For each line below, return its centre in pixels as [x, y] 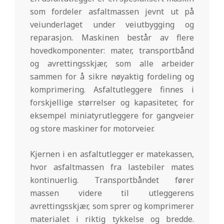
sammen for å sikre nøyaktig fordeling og [112, 76]
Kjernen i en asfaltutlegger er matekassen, [112, 154]
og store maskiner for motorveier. [92, 128]
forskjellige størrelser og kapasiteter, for [112, 102]
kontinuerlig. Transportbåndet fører [112, 180]
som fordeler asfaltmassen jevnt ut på [112, 11]
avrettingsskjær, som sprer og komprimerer [112, 206]
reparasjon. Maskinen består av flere [112, 37]
